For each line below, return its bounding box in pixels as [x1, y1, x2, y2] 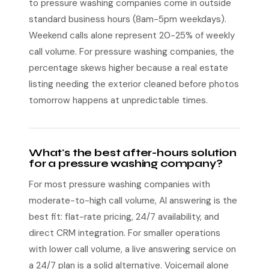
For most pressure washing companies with [29, 178, 210, 190]
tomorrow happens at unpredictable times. [29, 94, 208, 106]
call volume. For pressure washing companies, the [29, 46, 234, 58]
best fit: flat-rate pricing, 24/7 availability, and [29, 211, 219, 223]
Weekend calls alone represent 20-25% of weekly [29, 29, 235, 41]
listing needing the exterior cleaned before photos [29, 78, 239, 90]
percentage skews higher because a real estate [29, 62, 228, 74]
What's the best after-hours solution [29, 147, 237, 159]
